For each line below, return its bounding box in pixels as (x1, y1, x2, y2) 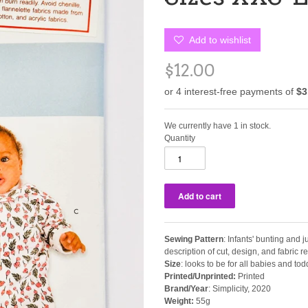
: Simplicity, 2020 (208, 284, 271, 294)
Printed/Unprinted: (164, 272, 236, 282)
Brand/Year (164, 284, 208, 294)
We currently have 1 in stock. (164, 121, 271, 131)
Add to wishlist (187, 34, 251, 45)
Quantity (164, 133, 195, 144)
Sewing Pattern (164, 234, 223, 245)
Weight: (164, 296, 194, 307)
